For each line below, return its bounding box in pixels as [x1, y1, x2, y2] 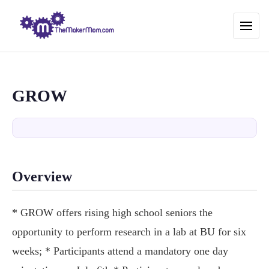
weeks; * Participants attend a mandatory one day [12, 245, 228, 258]
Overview [12, 169, 72, 185]
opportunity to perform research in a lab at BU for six [12, 226, 246, 238]
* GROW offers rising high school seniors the [12, 207, 213, 219]
